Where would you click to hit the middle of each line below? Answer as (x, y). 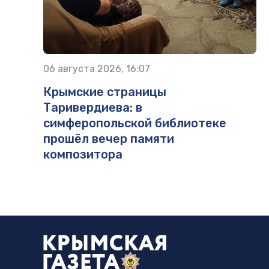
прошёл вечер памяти (109, 138)
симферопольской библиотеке (135, 123)
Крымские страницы (105, 92)
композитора (83, 154)
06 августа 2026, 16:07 (97, 68)
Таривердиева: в (93, 107)
